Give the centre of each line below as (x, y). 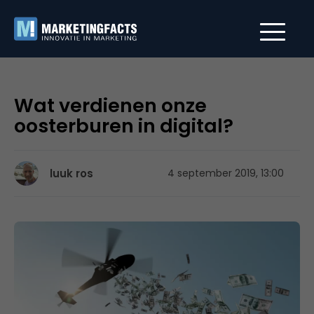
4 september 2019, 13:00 (226, 173)
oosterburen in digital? (124, 126)
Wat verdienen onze (110, 105)
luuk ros (71, 173)
